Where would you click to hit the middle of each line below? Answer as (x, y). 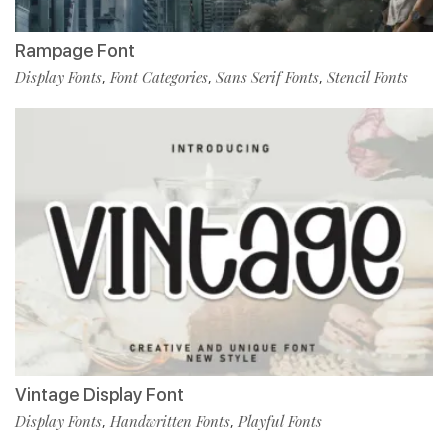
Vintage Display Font (99, 395)
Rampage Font (75, 51)
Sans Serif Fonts (267, 77)
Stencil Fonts (367, 77)
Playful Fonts (280, 421)
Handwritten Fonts (170, 421)
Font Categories (159, 77)
